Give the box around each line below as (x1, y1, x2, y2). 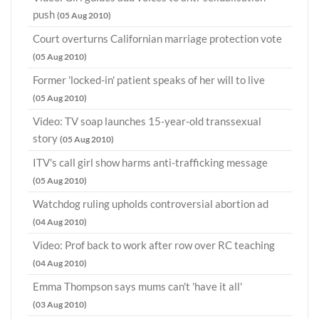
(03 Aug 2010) (33, 299, 87, 310)
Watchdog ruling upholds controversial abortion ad (33, 197, 268, 211)
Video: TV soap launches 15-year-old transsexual (33, 115, 261, 128)
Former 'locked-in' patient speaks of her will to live (33, 73, 265, 87)
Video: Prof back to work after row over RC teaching (33, 239, 275, 252)
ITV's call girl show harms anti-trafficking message (33, 156, 268, 169)
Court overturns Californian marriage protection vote (33, 32, 282, 46)
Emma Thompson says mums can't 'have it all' (33, 280, 242, 293)
